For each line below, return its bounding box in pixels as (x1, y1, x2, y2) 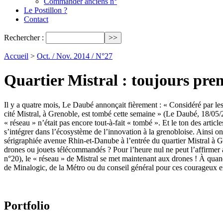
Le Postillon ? (24, 6, 67, 14)
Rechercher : (4, 33, 44, 42)
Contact (24, 15, 48, 23)
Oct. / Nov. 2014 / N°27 (37, 52, 112, 60)
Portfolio (4, 199, 50, 212)
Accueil (4, 52, 28, 60)
